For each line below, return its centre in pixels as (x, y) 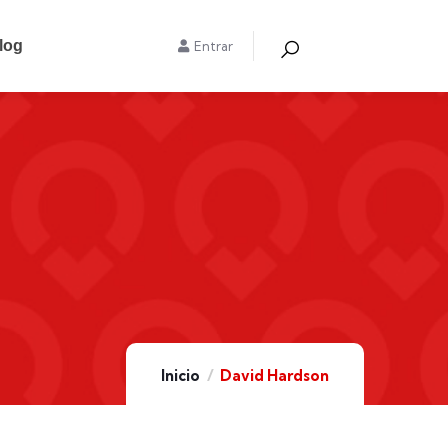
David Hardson (274, 375)
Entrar (213, 46)
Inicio (180, 375)
